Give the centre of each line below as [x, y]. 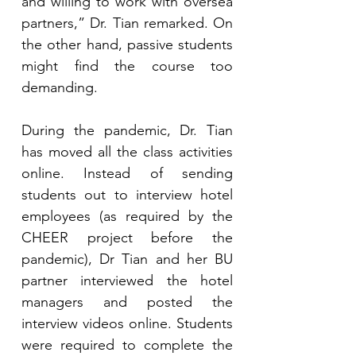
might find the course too [127, 66]
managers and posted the [127, 302]
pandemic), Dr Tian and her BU [127, 259]
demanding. [64, 87]
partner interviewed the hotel [127, 281]
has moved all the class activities [127, 152]
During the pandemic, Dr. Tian [127, 130]
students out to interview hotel [127, 195]
